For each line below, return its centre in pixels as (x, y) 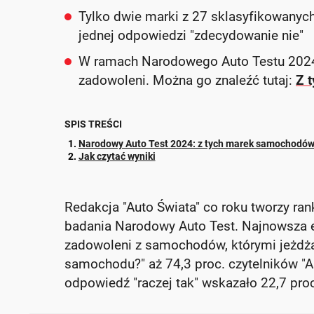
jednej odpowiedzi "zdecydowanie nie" (191, 35)
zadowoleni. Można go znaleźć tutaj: (187, 80)
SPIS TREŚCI (93, 124)
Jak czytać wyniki (117, 156)
